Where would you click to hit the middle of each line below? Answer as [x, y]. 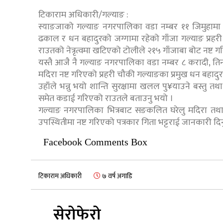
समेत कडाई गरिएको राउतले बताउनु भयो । [106, 99]
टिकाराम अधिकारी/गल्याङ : [83, 15]
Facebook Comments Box [95, 142]
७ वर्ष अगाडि [116, 176]
